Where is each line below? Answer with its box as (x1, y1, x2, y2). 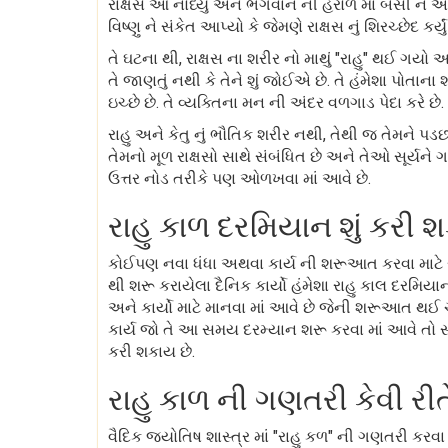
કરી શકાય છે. (108, 342, 195, 361)
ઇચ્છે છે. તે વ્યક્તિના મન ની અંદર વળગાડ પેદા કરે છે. (108, 93, 444, 112)
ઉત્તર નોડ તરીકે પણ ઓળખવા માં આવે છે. (108, 169, 371, 188)
